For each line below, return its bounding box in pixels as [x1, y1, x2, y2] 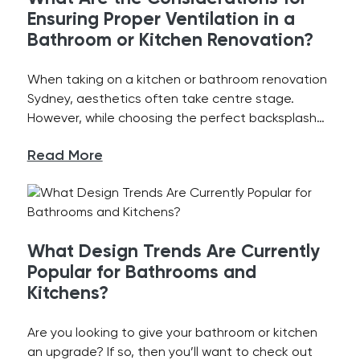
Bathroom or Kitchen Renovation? [27, 32, 313, 50]
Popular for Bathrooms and [27, 264, 256, 282]
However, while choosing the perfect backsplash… [27, 112, 325, 125]
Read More [27, 149, 103, 163]
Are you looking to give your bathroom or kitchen [27, 327, 317, 340]
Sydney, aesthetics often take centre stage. [27, 93, 294, 106]
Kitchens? [27, 285, 108, 303]
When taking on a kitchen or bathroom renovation [27, 74, 327, 87]
